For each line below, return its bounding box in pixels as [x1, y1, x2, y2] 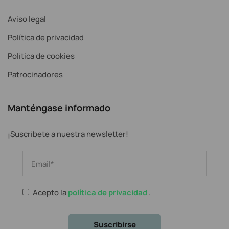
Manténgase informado [8, 101, 110, 114]
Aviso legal [8, 13, 46, 25]
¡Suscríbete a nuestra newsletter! [8, 128, 128, 140]
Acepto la [33, 187, 68, 198]
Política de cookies [8, 50, 75, 61]
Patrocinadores [8, 68, 63, 80]
